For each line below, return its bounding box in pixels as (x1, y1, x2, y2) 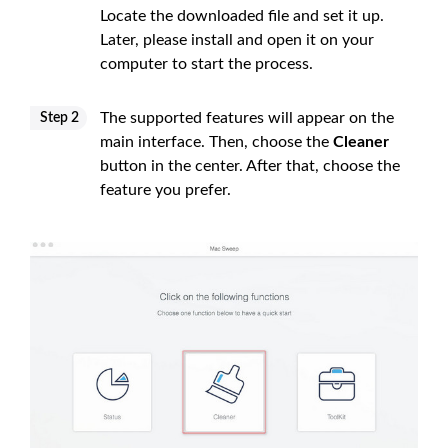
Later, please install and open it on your (100, 32, 374, 49)
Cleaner (333, 134, 389, 151)
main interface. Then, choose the (100, 134, 333, 151)
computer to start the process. (100, 56, 313, 73)
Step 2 (40, 111, 79, 126)
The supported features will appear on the (100, 110, 394, 127)
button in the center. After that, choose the (100, 158, 400, 175)
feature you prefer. (100, 182, 231, 199)
